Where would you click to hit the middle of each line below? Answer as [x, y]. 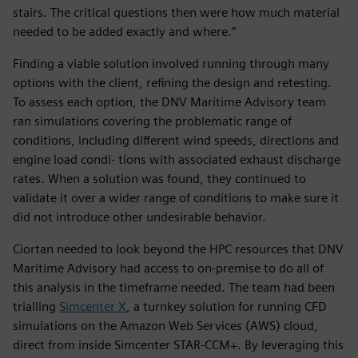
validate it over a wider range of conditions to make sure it [176, 198]
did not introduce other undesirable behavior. [139, 217]
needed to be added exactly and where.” [124, 32]
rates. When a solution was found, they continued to [159, 179]
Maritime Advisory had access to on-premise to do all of [168, 268]
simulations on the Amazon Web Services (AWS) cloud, [165, 326]
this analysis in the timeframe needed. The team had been [174, 288]
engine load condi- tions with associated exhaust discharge [177, 160]
